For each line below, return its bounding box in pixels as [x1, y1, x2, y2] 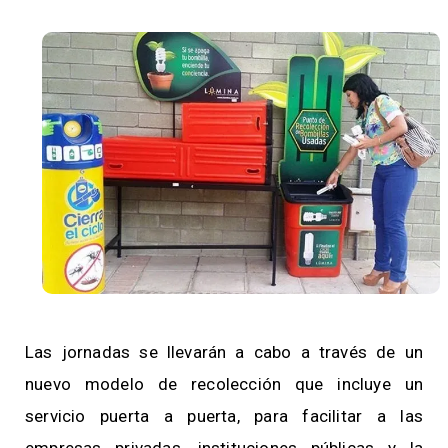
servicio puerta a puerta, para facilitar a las [25, 406, 423, 427]
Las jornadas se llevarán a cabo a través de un [25, 342, 423, 363]
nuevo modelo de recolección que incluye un [25, 374, 423, 395]
